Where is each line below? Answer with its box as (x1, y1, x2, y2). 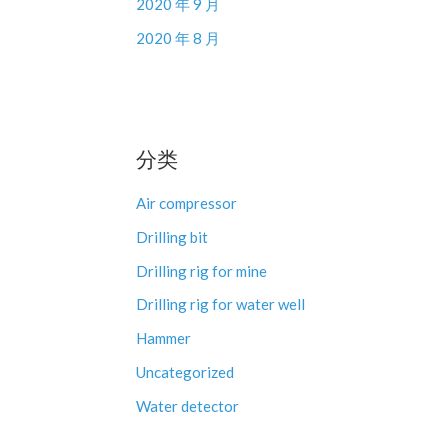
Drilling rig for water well (136, 295, 305, 314)
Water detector (136, 396, 239, 415)
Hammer (136, 329, 191, 348)
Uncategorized (136, 362, 234, 381)
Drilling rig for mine (136, 261, 267, 280)
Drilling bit (136, 227, 208, 246)
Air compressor (136, 194, 237, 213)
